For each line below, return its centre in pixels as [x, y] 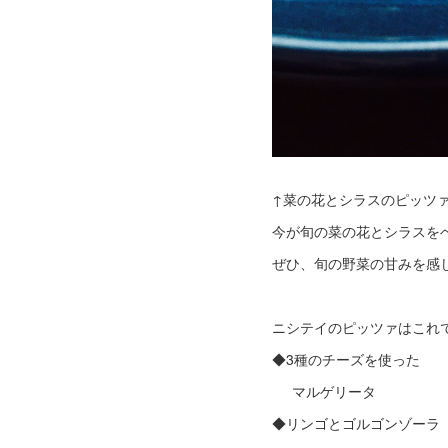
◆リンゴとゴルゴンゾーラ [358, 423]
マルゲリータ [324, 391]
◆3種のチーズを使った [346, 359]
